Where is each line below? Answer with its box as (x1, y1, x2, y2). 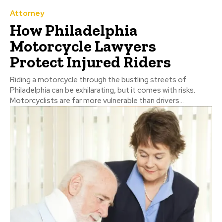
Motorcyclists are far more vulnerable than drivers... (10, 95, 184, 106)
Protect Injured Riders (10, 52, 171, 71)
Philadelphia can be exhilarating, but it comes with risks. (10, 85, 195, 95)
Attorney (10, 8, 44, 18)
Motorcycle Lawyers (10, 36, 156, 55)
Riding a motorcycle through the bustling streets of (10, 74, 186, 85)
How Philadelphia (10, 20, 138, 40)
